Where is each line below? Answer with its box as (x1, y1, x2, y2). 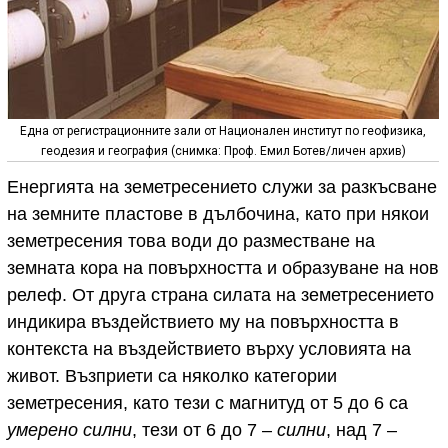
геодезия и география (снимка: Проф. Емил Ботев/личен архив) (40, 144, 406, 159)
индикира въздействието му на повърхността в (7, 312, 399, 333)
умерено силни (7, 420, 132, 441)
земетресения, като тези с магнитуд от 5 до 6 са (7, 393, 408, 414)
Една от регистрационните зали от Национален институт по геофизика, (20, 124, 426, 139)
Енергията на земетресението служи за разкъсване (7, 177, 437, 198)
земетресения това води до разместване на (7, 231, 375, 252)
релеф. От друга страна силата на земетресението (7, 285, 434, 306)
